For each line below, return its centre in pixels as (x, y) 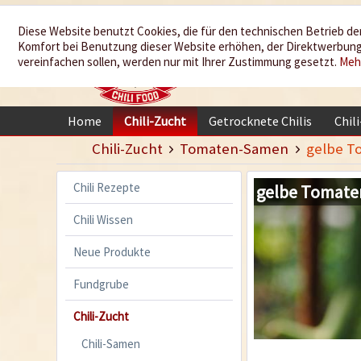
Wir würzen (277, 34)
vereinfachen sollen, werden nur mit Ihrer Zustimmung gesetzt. (178, 62)
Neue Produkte (112, 251)
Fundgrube (101, 284)
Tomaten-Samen (234, 148)
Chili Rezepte (107, 187)
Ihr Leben (277, 63)
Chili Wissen (103, 219)
